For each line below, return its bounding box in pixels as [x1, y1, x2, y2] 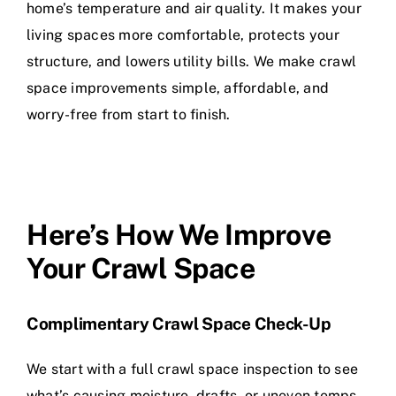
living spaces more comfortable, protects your [27, 27, 339, 44]
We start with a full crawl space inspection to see [27, 360, 358, 377]
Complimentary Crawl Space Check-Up [27, 314, 331, 334]
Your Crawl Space [27, 252, 255, 286]
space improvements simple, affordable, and [27, 80, 330, 97]
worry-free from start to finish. [27, 106, 231, 124]
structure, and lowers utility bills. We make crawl [27, 53, 356, 71]
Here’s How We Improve [27, 218, 331, 252]
